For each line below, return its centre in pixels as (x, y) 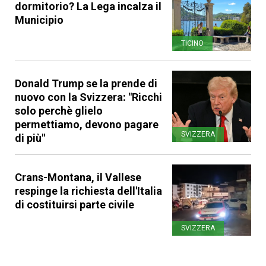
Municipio (39, 20)
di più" (30, 138)
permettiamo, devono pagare (87, 124)
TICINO (193, 43)
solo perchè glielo (59, 110)
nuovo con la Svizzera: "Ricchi (88, 97)
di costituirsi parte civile (75, 204)
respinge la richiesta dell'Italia (88, 191)
